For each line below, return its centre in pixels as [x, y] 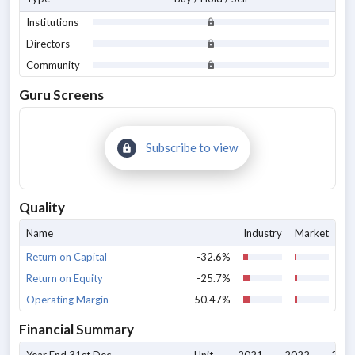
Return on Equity [65, 278]
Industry [263, 233]
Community [53, 65]
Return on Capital [67, 257]
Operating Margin [67, 300]
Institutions [52, 22]
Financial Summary [76, 329]
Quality [42, 207]
